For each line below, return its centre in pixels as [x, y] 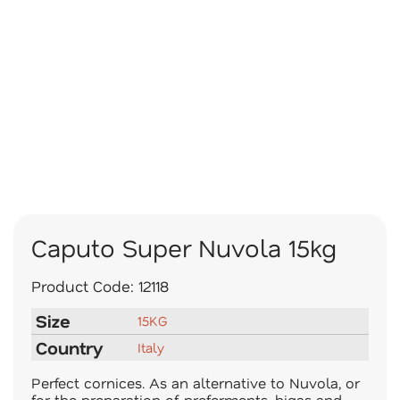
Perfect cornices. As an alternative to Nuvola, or [196, 383]
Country [70, 347]
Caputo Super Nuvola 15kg [184, 247]
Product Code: [85, 286]
